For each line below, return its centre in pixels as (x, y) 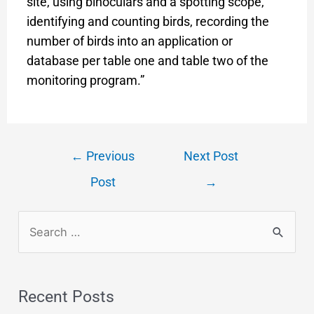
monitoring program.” (85, 80)
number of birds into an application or (129, 41)
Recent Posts (67, 296)
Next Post (211, 156)
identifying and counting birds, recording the (148, 21)
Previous (109, 156)
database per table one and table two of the (147, 60)
